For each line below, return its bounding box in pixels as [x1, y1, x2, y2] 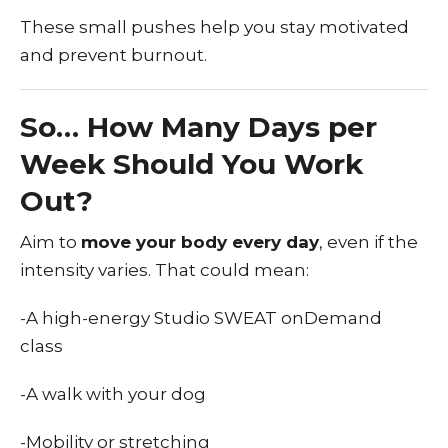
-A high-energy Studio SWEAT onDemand [20, 308, 382, 328]
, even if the [319, 232, 418, 252]
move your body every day [81, 232, 319, 252]
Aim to [20, 232, 81, 252]
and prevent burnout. [20, 45, 207, 65]
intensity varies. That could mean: [20, 260, 309, 280]
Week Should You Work [20, 147, 363, 181]
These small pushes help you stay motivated [20, 17, 409, 37]
